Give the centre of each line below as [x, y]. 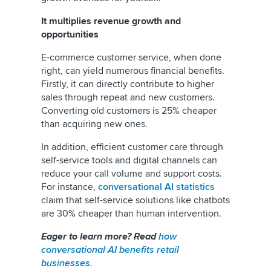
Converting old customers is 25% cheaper [129, 111]
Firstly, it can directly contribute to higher [128, 84]
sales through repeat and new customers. [128, 97]
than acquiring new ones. [96, 124]
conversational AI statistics [156, 187]
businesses [66, 263]
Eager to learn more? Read [99, 237]
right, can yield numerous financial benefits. [133, 71]
